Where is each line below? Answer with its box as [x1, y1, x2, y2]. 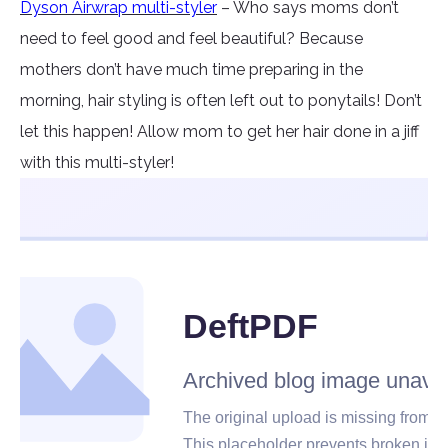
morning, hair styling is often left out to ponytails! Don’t [20, 91, 422, 111]
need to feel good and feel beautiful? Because [20, 29, 363, 49]
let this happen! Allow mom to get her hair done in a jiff [20, 122, 419, 142]
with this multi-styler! [20, 153, 174, 173]
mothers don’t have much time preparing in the [20, 60, 363, 80]
